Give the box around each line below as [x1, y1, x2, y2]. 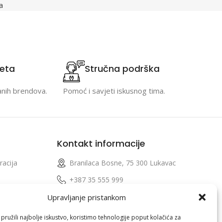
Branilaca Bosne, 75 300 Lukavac [69, 158, 176, 167]
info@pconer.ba [69, 191, 120, 201]
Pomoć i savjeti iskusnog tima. [63, 85, 165, 96]
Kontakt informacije [56, 137, 145, 150]
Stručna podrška [85, 62, 160, 75]
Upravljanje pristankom [47, 192, 126, 202]
